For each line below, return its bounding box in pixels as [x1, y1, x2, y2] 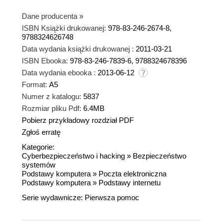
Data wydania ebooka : [22, 68, 96, 77]
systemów [22, 160, 55, 169]
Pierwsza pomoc [85, 193, 139, 202]
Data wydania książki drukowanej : [22, 44, 134, 53]
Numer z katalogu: [22, 92, 81, 101]
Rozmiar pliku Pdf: [22, 104, 81, 112]
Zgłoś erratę [22, 127, 60, 136]
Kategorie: [22, 142, 55, 151]
